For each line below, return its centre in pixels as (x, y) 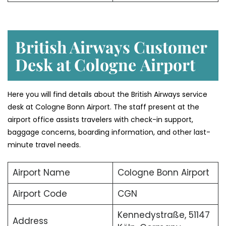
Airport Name (41, 172)
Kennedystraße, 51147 (163, 215)
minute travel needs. (44, 145)
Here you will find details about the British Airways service (107, 94)
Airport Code (40, 193)
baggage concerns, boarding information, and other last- (109, 132)
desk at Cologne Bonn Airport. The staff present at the (103, 107)
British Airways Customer (111, 46)
